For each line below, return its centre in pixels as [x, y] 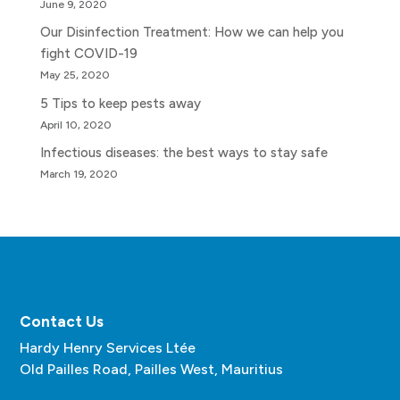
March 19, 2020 [79, 174]
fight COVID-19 [88, 54]
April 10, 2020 [75, 124]
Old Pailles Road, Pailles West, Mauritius [152, 370]
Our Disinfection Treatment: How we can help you [192, 33]
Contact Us [62, 322]
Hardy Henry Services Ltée [108, 348]
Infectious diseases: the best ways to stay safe [183, 153]
